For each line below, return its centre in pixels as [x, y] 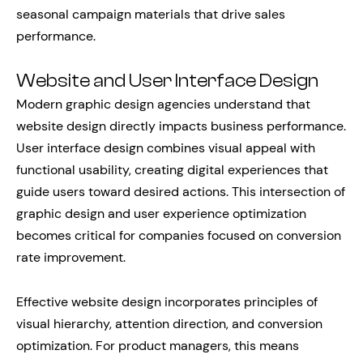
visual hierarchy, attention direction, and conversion [169, 323]
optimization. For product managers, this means [158, 345]
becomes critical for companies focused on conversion [179, 235]
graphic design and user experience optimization [161, 213]
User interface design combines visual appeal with [166, 147]
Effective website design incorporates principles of [167, 301]
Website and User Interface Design [167, 81]
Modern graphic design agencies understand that [163, 104]
